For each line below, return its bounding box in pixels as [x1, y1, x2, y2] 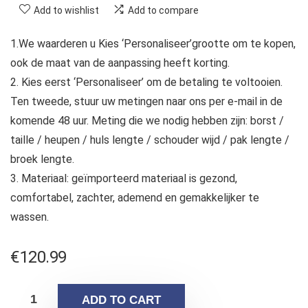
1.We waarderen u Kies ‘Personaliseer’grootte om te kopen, [10, 37, 296, 51]
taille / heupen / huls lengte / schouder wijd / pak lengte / [10, 133, 289, 147]
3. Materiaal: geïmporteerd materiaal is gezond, [10, 172, 237, 186]
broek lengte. [10, 153, 74, 166]
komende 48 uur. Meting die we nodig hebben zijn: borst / [10, 114, 284, 128]
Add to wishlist [34, 5, 99, 16]
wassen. [10, 210, 49, 224]
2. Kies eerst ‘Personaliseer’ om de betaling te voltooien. [10, 76, 283, 89]
